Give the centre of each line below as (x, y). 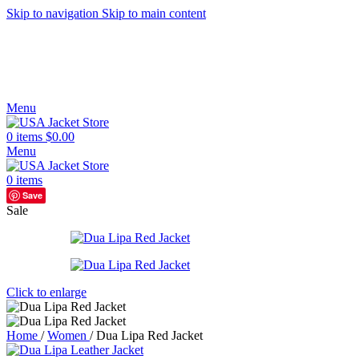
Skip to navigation (54, 13)
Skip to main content (154, 13)
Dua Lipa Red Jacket (149, 336)
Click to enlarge (46, 292)
